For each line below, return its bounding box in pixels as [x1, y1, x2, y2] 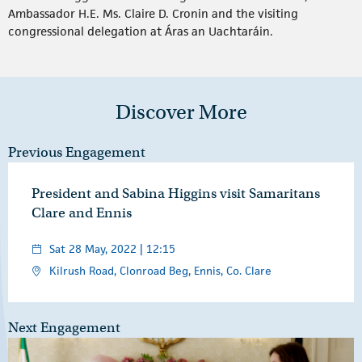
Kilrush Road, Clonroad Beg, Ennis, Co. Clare [49, 263, 271, 278]
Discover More [115, 99, 247, 124]
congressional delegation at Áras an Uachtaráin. [8, 23, 273, 39]
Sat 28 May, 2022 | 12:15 [49, 242, 175, 256]
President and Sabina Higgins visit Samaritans [32, 185, 320, 202]
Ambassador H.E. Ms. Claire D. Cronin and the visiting [8, 6, 298, 21]
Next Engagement [8, 319, 120, 336]
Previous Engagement [8, 144, 145, 161]
